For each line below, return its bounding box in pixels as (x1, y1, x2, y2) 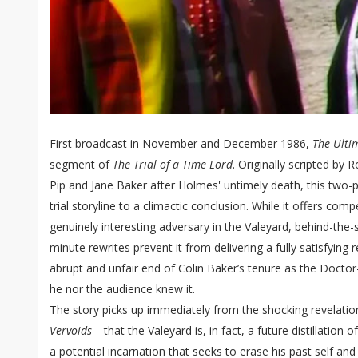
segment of (50, 157, 113, 173)
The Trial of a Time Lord (113, 157, 233, 173)
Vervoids (50, 323, 92, 339)
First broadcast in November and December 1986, (50, 136, 312, 152)
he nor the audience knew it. (50, 281, 195, 297)
